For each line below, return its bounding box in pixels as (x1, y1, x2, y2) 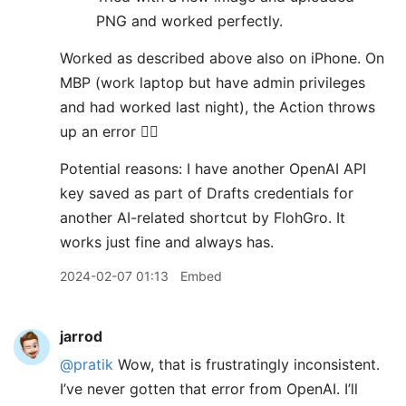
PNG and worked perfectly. (96, 12, 283, 31)
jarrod (60, 327, 102, 346)
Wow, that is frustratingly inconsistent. (113, 355, 380, 374)
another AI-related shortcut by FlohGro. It (60, 208, 345, 227)
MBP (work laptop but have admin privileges (60, 73, 365, 92)
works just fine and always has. (60, 233, 274, 252)
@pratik (60, 355, 113, 374)
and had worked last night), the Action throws (60, 98, 375, 117)
